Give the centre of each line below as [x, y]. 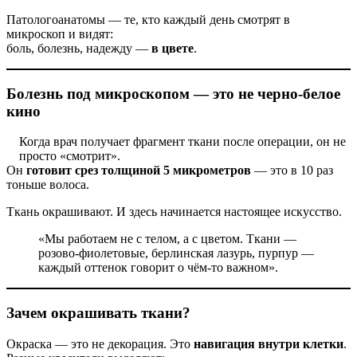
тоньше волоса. [48, 185]
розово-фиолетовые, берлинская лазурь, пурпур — [176, 253]
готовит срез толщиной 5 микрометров [139, 171]
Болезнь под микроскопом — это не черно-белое [173, 93]
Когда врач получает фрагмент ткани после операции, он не [182, 142]
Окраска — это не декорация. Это [100, 343]
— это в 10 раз [292, 171]
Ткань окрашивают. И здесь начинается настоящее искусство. [174, 212]
